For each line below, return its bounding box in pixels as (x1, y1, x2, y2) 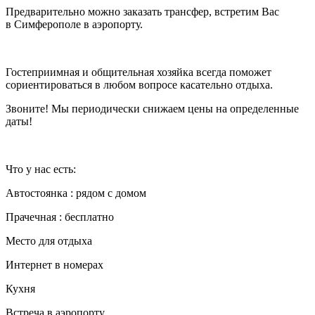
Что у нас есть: (6, 163, 76, 176)
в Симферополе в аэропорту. (6, 18, 143, 31)
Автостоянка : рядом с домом (6, 187, 146, 200)
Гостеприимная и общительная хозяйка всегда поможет (6, 66, 271, 79)
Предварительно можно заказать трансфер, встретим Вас (6, 6, 279, 18)
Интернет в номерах (6, 259, 103, 271)
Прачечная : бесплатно (6, 211, 114, 224)
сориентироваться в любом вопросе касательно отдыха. (6, 79, 273, 91)
